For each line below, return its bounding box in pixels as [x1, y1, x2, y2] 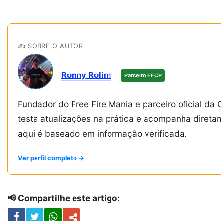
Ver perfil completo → [18, 154, 84, 162]
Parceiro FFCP [124, 72, 162, 79]
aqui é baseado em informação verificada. [18, 128, 187, 139]
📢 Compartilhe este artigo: [7, 192, 120, 203]
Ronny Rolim [61, 70, 111, 80]
